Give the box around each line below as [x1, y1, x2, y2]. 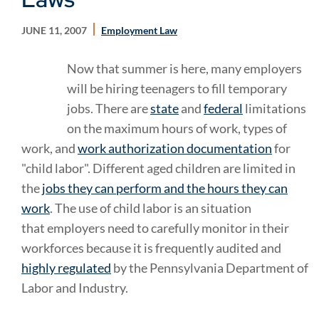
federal [204, 100, 243, 116]
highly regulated [21, 260, 111, 276]
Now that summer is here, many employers [67, 61, 302, 76]
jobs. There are [67, 100, 150, 116]
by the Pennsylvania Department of [111, 260, 308, 276]
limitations [243, 100, 306, 116]
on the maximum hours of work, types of [67, 120, 287, 136]
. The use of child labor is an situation [50, 200, 251, 216]
